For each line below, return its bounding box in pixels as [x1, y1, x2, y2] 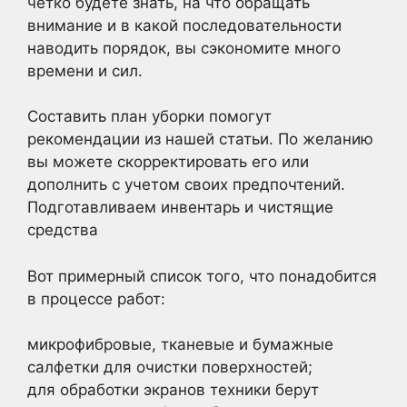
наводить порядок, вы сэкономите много [27, 38, 341, 57]
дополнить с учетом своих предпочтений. [27, 175, 345, 194]
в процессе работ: [27, 289, 165, 308]
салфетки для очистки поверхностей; [27, 358, 313, 376]
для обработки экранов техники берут [27, 381, 319, 399]
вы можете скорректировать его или [27, 153, 309, 171]
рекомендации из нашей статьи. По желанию [27, 130, 373, 148]
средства [27, 221, 98, 239]
